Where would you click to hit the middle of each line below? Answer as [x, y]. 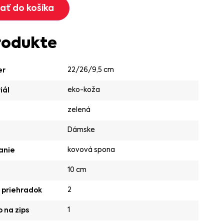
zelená [79, 110]
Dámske [81, 130]
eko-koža [84, 90]
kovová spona [91, 150]
